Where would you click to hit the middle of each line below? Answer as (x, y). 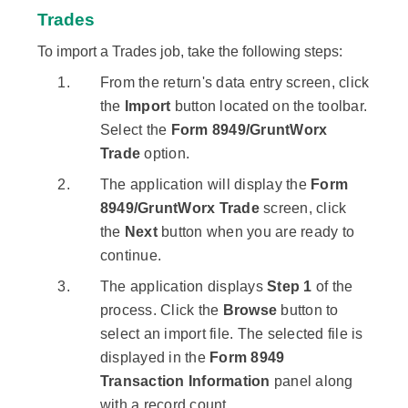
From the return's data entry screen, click (235, 83)
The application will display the (205, 185)
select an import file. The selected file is (231, 334)
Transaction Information (185, 382)
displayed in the (155, 358)
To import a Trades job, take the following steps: (190, 52)
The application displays (184, 287)
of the (332, 287)
